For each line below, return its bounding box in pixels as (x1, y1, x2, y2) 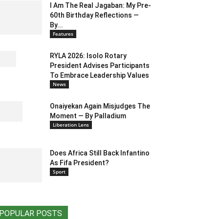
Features (53, 30, 73, 38)
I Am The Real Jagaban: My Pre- (50, 1, 151, 10)
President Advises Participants (50, 62, 150, 70)
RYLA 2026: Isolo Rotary (50, 52, 127, 60)
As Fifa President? (50, 159, 109, 167)
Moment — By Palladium (50, 112, 126, 120)
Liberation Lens (53, 121, 89, 129)
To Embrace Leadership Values (50, 71, 149, 80)
